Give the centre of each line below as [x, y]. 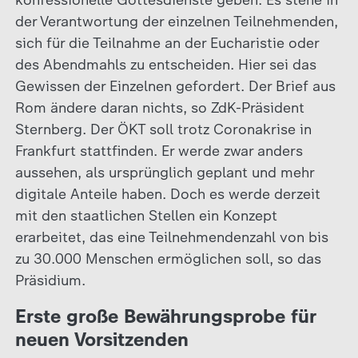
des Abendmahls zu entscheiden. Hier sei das [165, 64]
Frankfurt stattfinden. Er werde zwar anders [159, 151]
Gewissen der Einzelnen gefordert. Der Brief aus [175, 86]
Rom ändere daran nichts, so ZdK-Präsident [159, 107]
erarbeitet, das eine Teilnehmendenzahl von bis [171, 237]
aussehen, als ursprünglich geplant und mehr [164, 172]
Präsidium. [50, 280]
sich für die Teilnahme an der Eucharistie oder [167, 43]
